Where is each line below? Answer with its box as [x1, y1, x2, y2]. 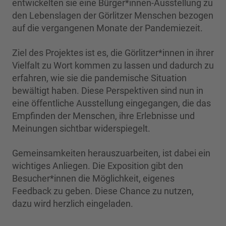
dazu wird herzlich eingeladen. [12, 198, 133, 209]
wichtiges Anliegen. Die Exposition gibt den [12, 160, 183, 172]
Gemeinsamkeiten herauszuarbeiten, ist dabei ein [12, 148, 210, 159]
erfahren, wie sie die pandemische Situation [12, 73, 187, 84]
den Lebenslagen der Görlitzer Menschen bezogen [12, 10, 213, 21]
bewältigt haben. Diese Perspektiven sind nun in [12, 85, 203, 96]
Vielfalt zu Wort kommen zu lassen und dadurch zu [12, 60, 214, 71]
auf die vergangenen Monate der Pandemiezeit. [12, 23, 203, 34]
